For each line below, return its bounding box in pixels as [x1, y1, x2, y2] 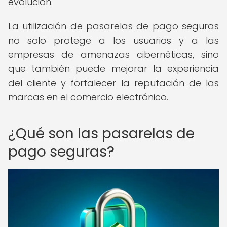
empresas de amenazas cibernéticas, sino [8, 48, 219, 61]
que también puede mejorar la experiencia [8, 62, 219, 75]
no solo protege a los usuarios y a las [8, 34, 219, 47]
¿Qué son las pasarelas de [8, 124, 195, 143]
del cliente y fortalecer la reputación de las [8, 77, 219, 89]
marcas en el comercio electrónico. [8, 91, 168, 103]
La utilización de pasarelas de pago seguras [8, 20, 219, 32]
